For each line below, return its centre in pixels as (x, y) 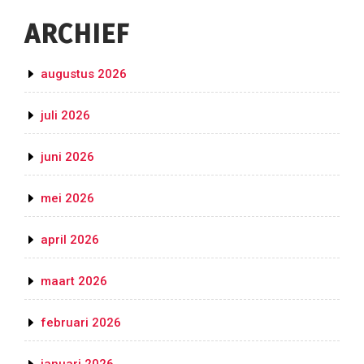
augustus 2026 (84, 74)
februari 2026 (81, 323)
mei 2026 (67, 199)
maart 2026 (74, 282)
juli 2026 (65, 116)
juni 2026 (67, 157)
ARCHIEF (77, 35)
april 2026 (70, 240)
